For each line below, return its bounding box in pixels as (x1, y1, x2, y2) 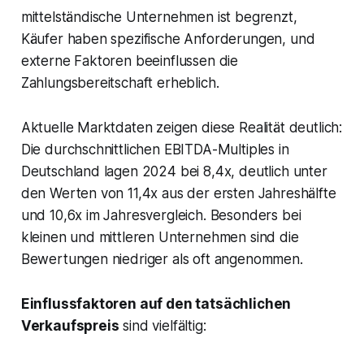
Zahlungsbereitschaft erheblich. (20, 75, 219, 92)
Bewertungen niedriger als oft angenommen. (20, 251, 303, 268)
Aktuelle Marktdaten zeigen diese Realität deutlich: (20, 119, 343, 136)
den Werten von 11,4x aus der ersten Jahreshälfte (20, 185, 336, 202)
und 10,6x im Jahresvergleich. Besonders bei (20, 207, 301, 224)
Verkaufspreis (20, 318, 119, 335)
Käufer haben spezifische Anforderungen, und (20, 31, 315, 48)
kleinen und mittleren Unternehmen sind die (20, 229, 299, 246)
